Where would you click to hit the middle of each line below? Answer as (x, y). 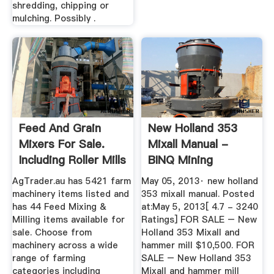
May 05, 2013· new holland (200, 181)
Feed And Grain (60, 128)
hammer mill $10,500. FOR (198, 246)
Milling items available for (68, 220)
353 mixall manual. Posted (198, 194)
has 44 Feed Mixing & (59, 207)
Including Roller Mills (72, 160)
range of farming (49, 258)
